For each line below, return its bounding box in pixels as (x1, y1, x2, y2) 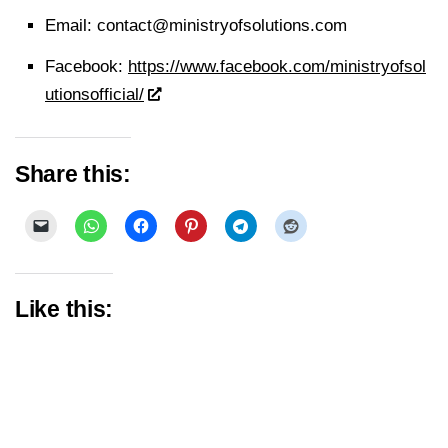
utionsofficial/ (45, 84, 144, 104)
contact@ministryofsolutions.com (92, 15, 347, 35)
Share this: (15, 161, 131, 187)
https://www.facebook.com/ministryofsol (128, 56, 426, 76)
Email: (45, 15, 92, 35)
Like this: (15, 297, 113, 323)
